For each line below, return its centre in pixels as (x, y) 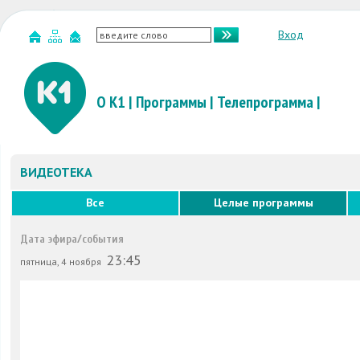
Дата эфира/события (72, 239)
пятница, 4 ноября (62, 262)
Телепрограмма (265, 102)
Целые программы (263, 202)
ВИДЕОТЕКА (56, 172)
